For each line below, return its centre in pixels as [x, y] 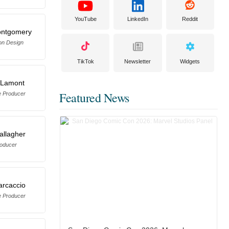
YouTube [85, 19]
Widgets [190, 61]
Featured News [94, 98]
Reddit [190, 19]
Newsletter [138, 61]
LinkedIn [138, 19]
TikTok [85, 61]
